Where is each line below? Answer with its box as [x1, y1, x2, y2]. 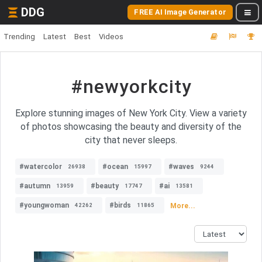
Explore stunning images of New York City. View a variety [15, 108, 247, 119]
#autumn [19, 182, 50, 190]
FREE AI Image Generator [134, 8, 226, 16]
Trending [4, 32, 35, 41]
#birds [109, 201, 131, 209]
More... [170, 201, 195, 210]
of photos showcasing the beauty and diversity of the [20, 121, 242, 132]
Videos [99, 32, 123, 41]
